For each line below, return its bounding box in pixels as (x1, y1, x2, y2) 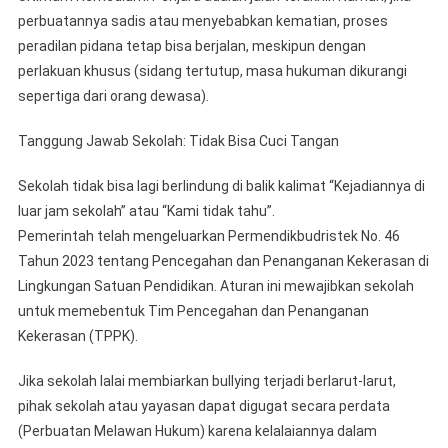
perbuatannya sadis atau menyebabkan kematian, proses (17, 12, 388, 29)
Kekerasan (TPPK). (17, 327, 138, 344)
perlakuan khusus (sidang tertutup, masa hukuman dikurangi (17, 62, 407, 79)
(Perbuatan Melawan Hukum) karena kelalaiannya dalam (17, 422, 377, 439)
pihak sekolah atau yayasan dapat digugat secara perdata (17, 397, 390, 414)
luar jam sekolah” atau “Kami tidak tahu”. (17, 202, 275, 219)
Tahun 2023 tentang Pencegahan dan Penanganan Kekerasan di (17, 252, 429, 269)
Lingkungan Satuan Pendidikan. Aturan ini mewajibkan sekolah (17, 277, 414, 294)
